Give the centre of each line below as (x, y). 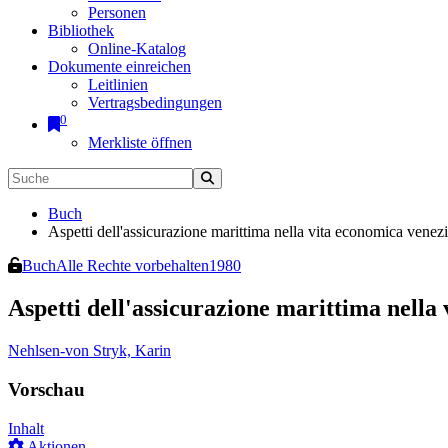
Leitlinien (118, 84)
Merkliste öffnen (140, 143)
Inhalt (26, 428)
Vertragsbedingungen (155, 102)
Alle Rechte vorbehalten (132, 266)
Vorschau (46, 389)
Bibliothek (81, 30)
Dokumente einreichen (119, 66)
